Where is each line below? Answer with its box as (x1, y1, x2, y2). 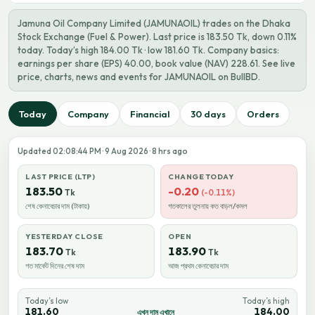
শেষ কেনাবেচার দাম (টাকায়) (25, 201, 90, 211)
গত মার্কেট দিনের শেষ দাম (25, 261, 84, 271)
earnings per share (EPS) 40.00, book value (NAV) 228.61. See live (18, 58, 295, 69)
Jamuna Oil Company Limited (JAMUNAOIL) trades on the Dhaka (18, 18, 290, 29)
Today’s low (25, 296, 68, 306)
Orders (247, 108, 279, 120)
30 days (191, 108, 226, 120)
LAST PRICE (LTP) (25, 172, 96, 181)
